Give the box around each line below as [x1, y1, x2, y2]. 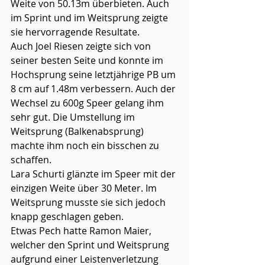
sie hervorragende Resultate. [11, 25, 140, 38]
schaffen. [11, 153, 51, 166]
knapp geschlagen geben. [11, 210, 124, 223]
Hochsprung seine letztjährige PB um [11, 68, 178, 81]
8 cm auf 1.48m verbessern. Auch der [11, 82, 178, 95]
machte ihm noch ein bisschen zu [11, 139, 161, 152]
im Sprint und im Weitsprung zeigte [11, 11, 170, 24]
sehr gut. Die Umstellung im [11, 111, 137, 124]
